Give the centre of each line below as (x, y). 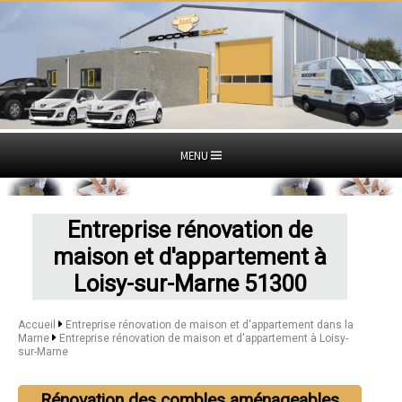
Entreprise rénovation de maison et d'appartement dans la (209, 324)
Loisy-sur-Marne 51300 (190, 283)
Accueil (37, 324)
